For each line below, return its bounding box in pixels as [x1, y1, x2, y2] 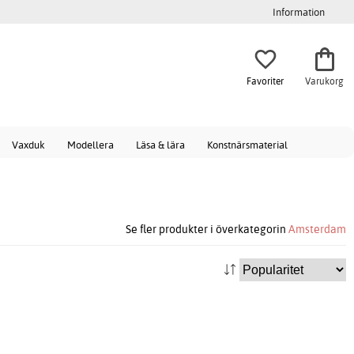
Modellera [67, 138, 114, 151]
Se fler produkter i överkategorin [126, 221, 288, 237]
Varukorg [305, 74, 344, 87]
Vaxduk [12, 138, 45, 151]
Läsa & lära [136, 138, 185, 151]
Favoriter [247, 74, 284, 87]
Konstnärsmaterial [207, 138, 288, 151]
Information [273, 6, 325, 18]
